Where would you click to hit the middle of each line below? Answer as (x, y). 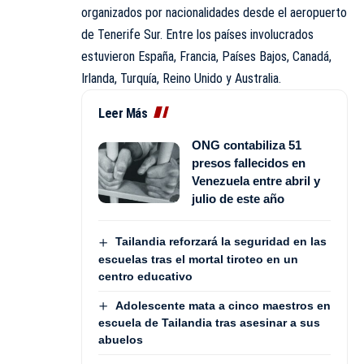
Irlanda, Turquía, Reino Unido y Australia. (181, 79)
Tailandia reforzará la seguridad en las (221, 242)
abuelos (121, 339)
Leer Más (123, 114)
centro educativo (145, 276)
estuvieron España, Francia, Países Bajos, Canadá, (206, 57)
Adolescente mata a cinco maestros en (223, 305)
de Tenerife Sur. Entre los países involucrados (197, 35)
